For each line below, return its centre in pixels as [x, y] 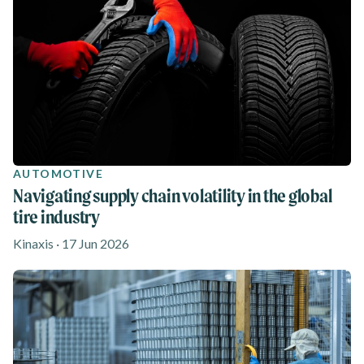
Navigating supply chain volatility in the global [173, 195]
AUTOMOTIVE [58, 173]
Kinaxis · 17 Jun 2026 [71, 243]
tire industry [56, 217]
